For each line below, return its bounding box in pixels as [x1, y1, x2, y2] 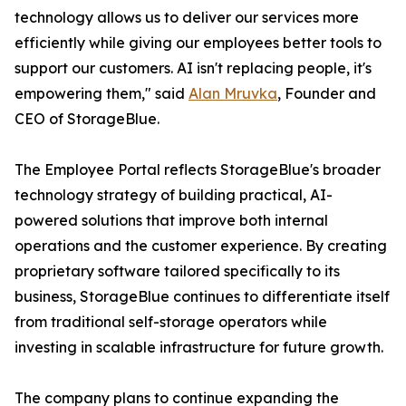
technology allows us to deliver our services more [14, 8, 359, 27]
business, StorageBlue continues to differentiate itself [14, 287, 390, 306]
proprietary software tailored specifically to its [14, 262, 340, 281]
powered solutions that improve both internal [14, 211, 328, 230]
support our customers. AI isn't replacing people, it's [14, 59, 372, 78]
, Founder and [277, 84, 376, 103]
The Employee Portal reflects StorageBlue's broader [14, 160, 381, 179]
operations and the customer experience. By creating [14, 237, 387, 256]
